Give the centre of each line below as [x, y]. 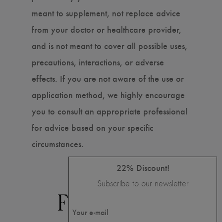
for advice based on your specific [93, 127]
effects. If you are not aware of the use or [108, 78]
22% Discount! [143, 167]
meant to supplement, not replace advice [106, 12]
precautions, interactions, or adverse [98, 61]
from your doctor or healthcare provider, [107, 29]
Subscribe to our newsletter [143, 183]
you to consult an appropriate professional [110, 111]
